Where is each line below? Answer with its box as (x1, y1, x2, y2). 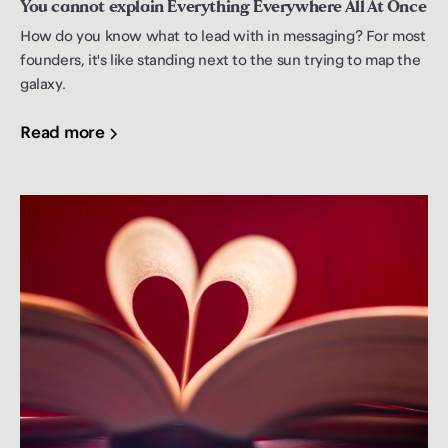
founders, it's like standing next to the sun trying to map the (20, 46, 421, 75)
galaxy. (20, 70, 66, 99)
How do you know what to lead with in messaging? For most (20, 22, 426, 51)
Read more (20, 117, 105, 149)
